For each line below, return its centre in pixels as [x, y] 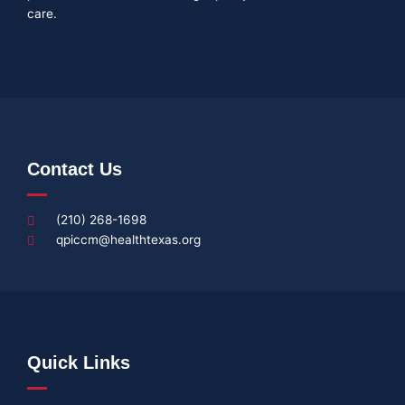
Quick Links [79, 362]
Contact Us [75, 169]
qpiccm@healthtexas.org [128, 239]
